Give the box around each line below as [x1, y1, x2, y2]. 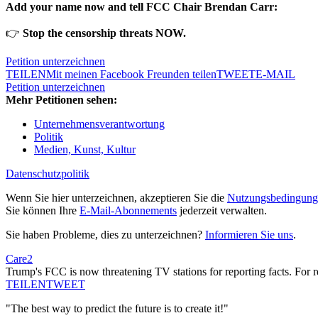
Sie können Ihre [6, 204, 79, 217]
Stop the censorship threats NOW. [23, 27, 186, 40]
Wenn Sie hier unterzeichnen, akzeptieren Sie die [6, 192, 227, 204]
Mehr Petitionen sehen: [6, 94, 117, 106]
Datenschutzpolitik [6, 168, 89, 180]
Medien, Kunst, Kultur [34, 143, 136, 156]
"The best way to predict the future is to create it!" [6, 302, 229, 315]
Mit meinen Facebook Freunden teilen [46, 68, 216, 81]
